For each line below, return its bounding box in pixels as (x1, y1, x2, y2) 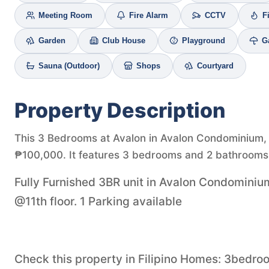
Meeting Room (38, 11, 92, 20)
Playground (182, 36, 225, 45)
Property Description (14, 97, 226, 122)
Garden (38, 36, 65, 45)
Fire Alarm (129, 11, 168, 20)
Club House (102, 36, 145, 45)
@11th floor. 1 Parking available (14, 194, 182, 208)
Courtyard (197, 61, 234, 70)
